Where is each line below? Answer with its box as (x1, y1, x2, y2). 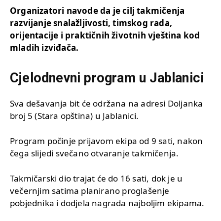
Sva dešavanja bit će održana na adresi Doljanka (10, 97, 203, 109)
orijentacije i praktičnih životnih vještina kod (10, 29, 200, 41)
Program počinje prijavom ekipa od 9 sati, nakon (10, 135, 203, 147)
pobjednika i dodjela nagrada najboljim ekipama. (10, 197, 205, 209)
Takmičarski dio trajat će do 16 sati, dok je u (10, 172, 183, 184)
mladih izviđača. (10, 41, 79, 53)
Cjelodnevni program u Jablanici (10, 70, 204, 86)
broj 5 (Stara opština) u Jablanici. (10, 110, 139, 121)
